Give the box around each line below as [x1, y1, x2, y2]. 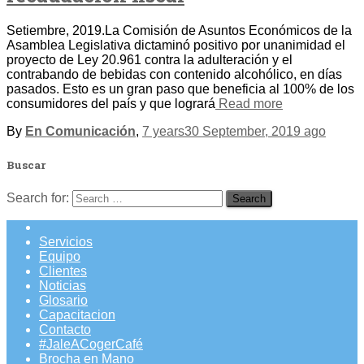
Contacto [39, 322, 91, 336]
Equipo [39, 249, 80, 263]
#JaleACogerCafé [39, 336, 143, 351]
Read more [215, 97, 283, 111]
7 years [142, 124, 184, 139]
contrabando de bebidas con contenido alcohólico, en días [6, 67, 342, 82]
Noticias [39, 278, 86, 292]
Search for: [6, 190, 69, 205]
